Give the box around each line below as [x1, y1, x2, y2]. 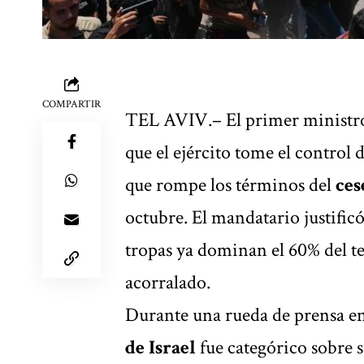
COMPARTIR [42, 97, 101, 111]
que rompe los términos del [125, 171, 336, 197]
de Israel [125, 334, 200, 360]
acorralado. [125, 269, 210, 295]
